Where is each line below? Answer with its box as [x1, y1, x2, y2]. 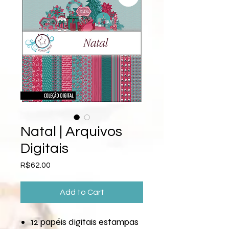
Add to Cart [59, 188, 104, 196]
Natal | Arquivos [20, 124, 122, 139]
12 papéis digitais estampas [31, 216, 139, 227]
